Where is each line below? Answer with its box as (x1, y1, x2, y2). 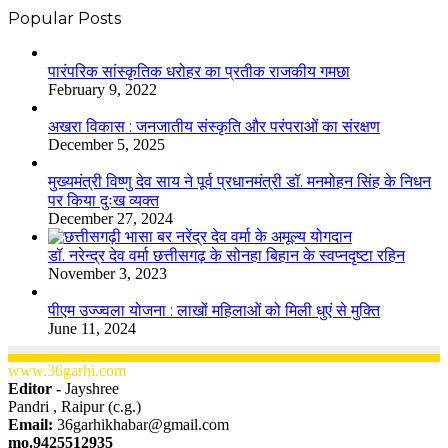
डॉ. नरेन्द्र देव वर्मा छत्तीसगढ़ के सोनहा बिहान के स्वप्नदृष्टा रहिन (48, 246, 405, 266)
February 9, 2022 (48, 81, 157, 99)
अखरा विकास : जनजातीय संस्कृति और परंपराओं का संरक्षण (48, 117, 380, 137)
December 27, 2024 (48, 210, 173, 228)
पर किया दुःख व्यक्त (48, 191, 159, 211)
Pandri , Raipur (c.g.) (8, 398, 141, 416)
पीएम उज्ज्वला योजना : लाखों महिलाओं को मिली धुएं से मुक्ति (48, 301, 380, 321)
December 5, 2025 (48, 136, 165, 154)
